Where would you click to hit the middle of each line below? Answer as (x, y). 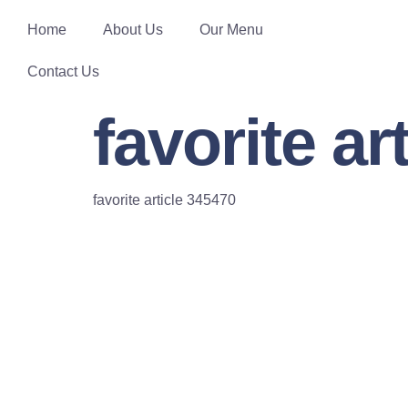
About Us (133, 30)
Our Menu (231, 30)
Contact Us (63, 71)
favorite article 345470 (164, 200)
